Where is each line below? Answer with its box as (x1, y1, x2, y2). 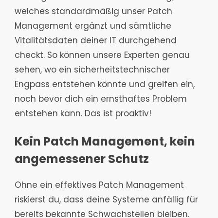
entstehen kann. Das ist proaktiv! (15, 107, 151, 119)
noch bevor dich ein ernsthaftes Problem (15, 92, 187, 105)
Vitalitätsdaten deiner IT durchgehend (15, 34, 177, 46)
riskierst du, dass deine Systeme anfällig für (15, 194, 198, 205)
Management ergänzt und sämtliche (15, 19, 171, 32)
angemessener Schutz (15, 151, 149, 167)
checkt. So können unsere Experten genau (15, 49, 190, 61)
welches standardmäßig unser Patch (15, 5, 172, 17)
